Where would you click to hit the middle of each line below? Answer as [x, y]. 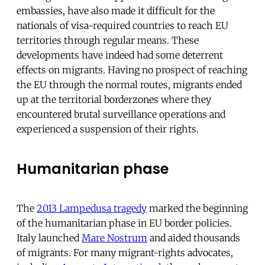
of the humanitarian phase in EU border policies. [124, 223]
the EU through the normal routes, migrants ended [129, 84]
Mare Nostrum [114, 238]
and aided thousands [194, 238]
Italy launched [49, 238]
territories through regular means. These [108, 40]
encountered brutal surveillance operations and [121, 114]
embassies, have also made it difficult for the [116, 10]
